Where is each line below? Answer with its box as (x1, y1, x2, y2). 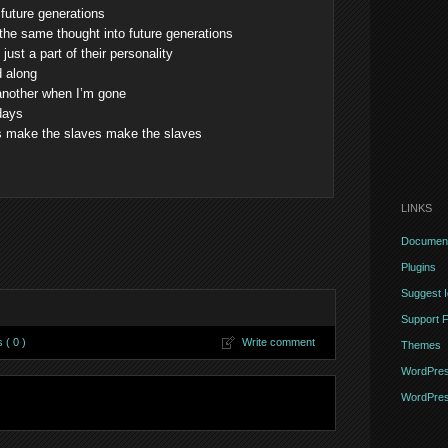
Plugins (400, 261, 436, 273)
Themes (400, 339, 441, 351)
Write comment (241, 336, 315, 348)
